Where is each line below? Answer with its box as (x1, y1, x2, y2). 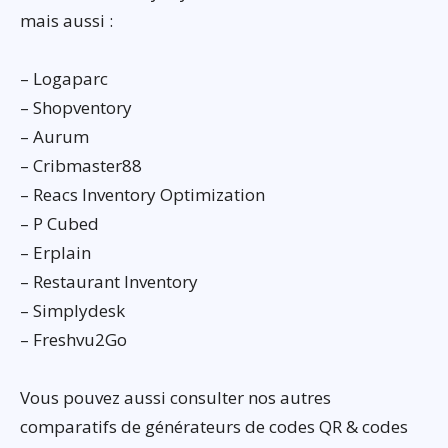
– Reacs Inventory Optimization (20, 182, 265, 206)
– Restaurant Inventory (20, 269, 198, 293)
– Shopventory (20, 95, 132, 119)
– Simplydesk (20, 298, 125, 322)
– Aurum (20, 124, 89, 148)
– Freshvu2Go (20, 327, 127, 351)
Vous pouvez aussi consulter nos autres (20, 385, 331, 409)
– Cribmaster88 (20, 153, 142, 177)
